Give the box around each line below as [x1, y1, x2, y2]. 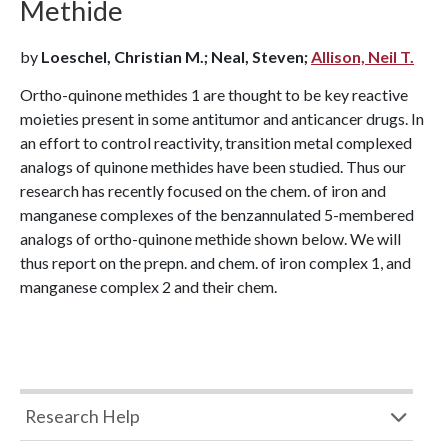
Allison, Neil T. [311, 47, 414, 66]
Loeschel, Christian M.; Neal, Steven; [41, 47, 311, 66]
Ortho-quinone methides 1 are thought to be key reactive [20, 85, 408, 104]
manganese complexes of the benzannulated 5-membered [20, 205, 414, 224]
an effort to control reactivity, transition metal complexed [20, 133, 412, 152]
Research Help [25, 406, 140, 427]
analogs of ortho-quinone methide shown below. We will [20, 229, 401, 248]
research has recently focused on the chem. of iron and [20, 181, 386, 200]
